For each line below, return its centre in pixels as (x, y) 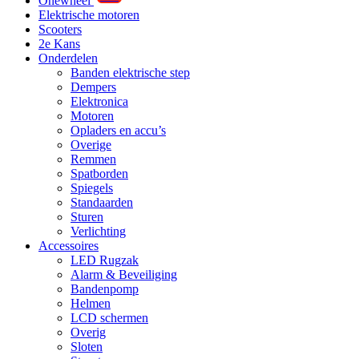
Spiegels (92, 188)
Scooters (60, 29)
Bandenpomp (105, 289)
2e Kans (59, 44)
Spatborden (99, 173)
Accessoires (69, 246)
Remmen (93, 159)
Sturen (87, 217)
